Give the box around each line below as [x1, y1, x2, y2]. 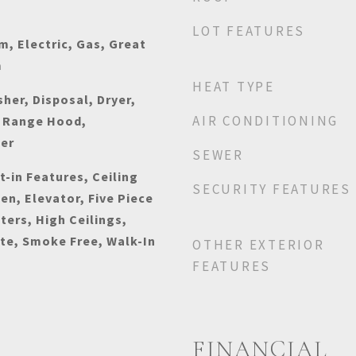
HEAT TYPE [192, 78, 275, 95]
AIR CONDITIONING [192, 112, 339, 130]
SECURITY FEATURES [192, 180, 351, 198]
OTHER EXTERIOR [192, 236, 325, 253]
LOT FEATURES [192, 22, 305, 40]
